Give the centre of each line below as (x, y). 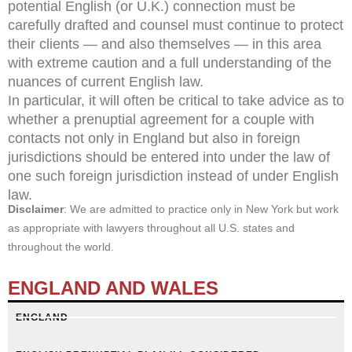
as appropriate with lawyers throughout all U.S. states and (151, 228)
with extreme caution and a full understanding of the (170, 62)
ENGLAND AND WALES (113, 288)
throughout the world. (61, 247)
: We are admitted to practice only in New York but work (201, 209)
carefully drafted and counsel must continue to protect (176, 25)
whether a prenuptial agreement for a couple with (161, 119)
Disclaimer (36, 209)
